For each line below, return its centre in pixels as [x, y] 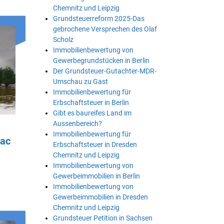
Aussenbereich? [77, 123]
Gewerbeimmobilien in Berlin [96, 176]
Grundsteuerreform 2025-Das [99, 18]
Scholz [63, 39]
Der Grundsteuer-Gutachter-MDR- [105, 71]
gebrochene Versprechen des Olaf [105, 29]
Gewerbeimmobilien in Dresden [100, 197]
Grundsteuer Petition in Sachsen [103, 218]
